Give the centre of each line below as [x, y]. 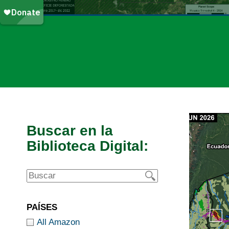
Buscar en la [70, 130]
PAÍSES [42, 207]
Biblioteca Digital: [87, 146]
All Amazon [58, 222]
